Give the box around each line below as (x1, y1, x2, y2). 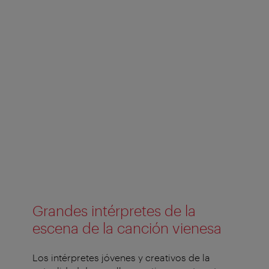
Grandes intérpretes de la (32, 201, 196, 219)
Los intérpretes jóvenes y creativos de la (32, 251, 210, 263)
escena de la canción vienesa (32, 219, 222, 237)
